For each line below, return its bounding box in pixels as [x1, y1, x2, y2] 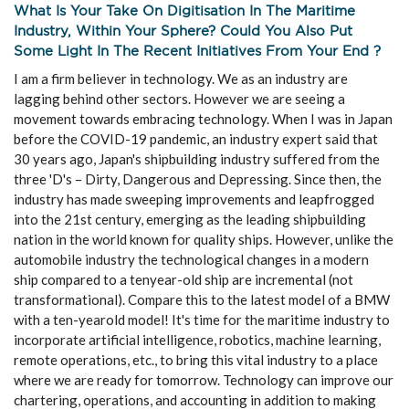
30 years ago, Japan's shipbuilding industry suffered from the [14, 151, 380, 167]
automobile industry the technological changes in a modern [14, 251, 369, 267]
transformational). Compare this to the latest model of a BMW [14, 291, 390, 308]
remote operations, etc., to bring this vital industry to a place [14, 351, 378, 368]
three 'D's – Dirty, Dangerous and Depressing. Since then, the [14, 171, 382, 187]
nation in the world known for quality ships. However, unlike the [14, 231, 393, 247]
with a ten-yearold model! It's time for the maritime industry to [14, 311, 390, 328]
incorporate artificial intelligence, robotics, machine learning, [14, 331, 381, 348]
